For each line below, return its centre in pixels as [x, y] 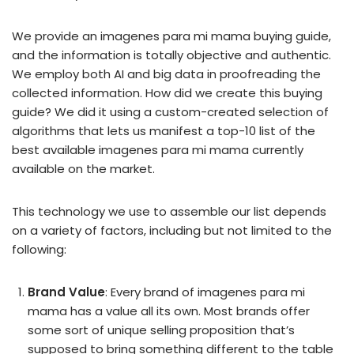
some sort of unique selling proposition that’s [161, 330]
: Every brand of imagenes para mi [205, 292]
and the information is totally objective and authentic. [171, 55]
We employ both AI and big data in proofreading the [166, 74]
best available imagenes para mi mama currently [158, 150]
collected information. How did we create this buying [167, 93]
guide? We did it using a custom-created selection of [170, 112]
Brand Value [66, 292]
